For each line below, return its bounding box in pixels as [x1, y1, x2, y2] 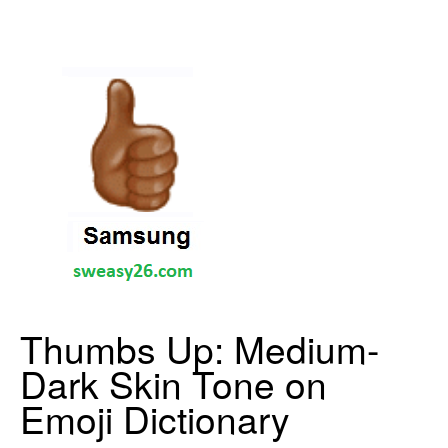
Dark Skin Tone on [20, 355, 327, 410]
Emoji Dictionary [20, 390, 290, 445]
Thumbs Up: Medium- [20, 320, 379, 375]
